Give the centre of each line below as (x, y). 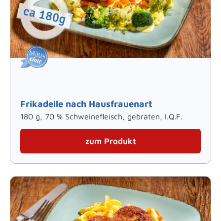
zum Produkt (110, 141)
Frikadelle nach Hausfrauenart (86, 103)
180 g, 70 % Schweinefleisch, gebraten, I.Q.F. (101, 116)
